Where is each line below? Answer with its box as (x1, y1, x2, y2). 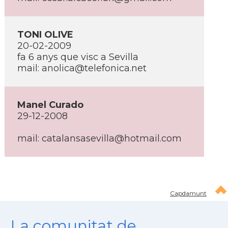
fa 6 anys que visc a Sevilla (17, 51, 138, 63)
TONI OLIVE (17, 29, 73, 40)
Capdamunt (170, 189, 207, 197)
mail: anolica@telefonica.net (17, 63, 147, 74)
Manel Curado (17, 99, 83, 110)
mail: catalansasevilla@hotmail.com (17, 133, 182, 144)
